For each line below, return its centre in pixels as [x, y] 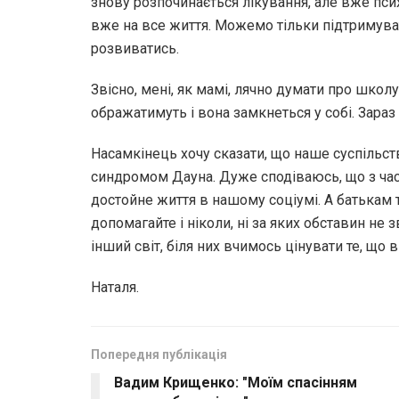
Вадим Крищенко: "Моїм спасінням [236, 382]
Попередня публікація [159, 354]
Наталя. [115, 287]
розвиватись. [135, 48]
